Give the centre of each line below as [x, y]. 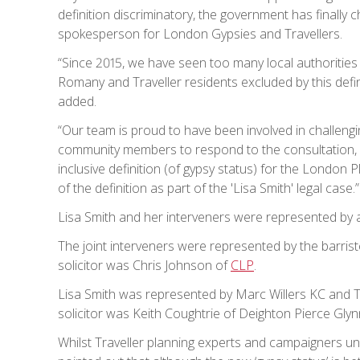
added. [77, 102]
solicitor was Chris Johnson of [144, 266]
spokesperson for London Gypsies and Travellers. [200, 34]
